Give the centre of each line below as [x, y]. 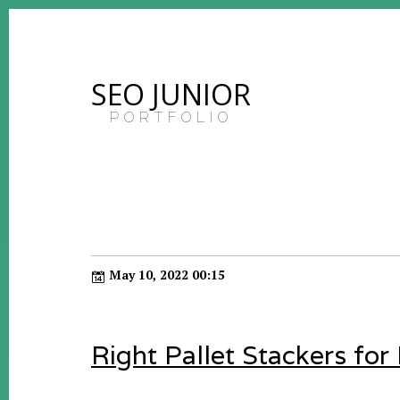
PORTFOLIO [171, 117]
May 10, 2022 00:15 [165, 275]
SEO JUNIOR [171, 94]
